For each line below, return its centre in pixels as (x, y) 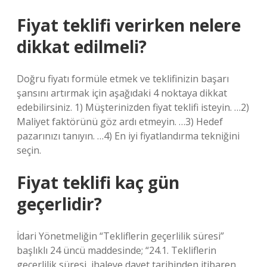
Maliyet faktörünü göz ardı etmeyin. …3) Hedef (120, 122)
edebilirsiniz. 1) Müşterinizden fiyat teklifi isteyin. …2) (133, 107)
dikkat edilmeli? (82, 46)
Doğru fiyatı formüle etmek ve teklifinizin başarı (123, 79)
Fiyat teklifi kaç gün (98, 182)
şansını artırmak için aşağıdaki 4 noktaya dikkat (122, 93)
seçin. (29, 150)
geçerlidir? (59, 204)
